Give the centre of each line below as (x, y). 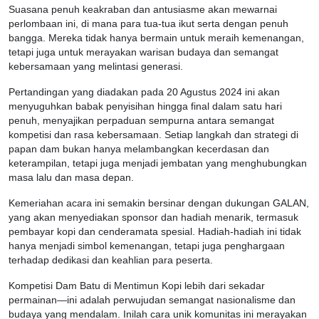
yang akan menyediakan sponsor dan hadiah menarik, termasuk (153, 218)
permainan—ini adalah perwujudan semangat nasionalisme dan (152, 300)
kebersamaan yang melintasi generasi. (96, 67)
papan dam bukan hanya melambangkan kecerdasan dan (139, 150)
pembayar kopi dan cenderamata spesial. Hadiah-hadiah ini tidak (155, 232)
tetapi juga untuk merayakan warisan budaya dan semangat (143, 53)
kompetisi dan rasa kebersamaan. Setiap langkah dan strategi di (153, 135)
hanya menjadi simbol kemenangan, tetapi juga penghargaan (147, 246)
